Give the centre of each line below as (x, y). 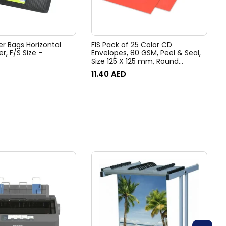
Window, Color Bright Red (135, 69)
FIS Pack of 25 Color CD (132, 45)
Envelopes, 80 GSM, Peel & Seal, (146, 53)
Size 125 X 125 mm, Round (135, 61)
